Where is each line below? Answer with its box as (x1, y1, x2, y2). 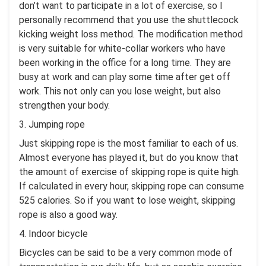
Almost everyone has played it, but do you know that (19, 152, 239, 164)
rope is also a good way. (19, 209, 118, 221)
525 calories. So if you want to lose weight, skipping (19, 195, 235, 207)
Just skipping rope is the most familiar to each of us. (19, 138, 238, 150)
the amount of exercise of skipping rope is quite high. (19, 166, 240, 178)
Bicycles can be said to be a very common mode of (19, 247, 233, 259)
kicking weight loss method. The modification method (19, 28, 243, 40)
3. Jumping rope (19, 119, 85, 131)
